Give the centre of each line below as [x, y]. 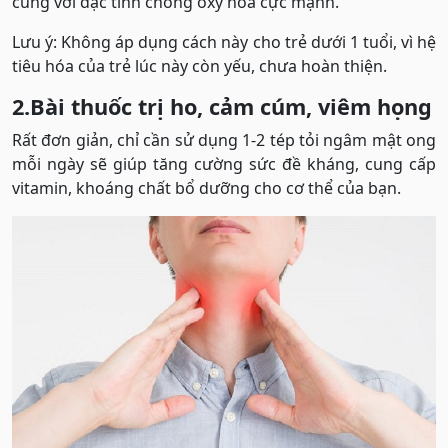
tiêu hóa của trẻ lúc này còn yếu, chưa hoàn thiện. [199, 66]
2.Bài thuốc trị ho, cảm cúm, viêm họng [222, 107]
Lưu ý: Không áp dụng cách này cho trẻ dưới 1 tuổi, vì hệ [224, 42]
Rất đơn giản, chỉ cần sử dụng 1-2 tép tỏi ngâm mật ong [224, 140]
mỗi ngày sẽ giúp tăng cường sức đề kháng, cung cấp [224, 164]
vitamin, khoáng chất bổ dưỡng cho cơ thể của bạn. [206, 188]
